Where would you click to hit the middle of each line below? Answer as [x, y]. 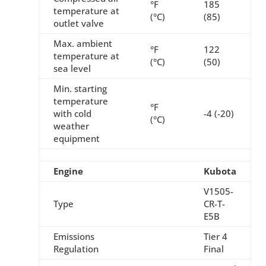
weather [71, 126]
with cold [72, 114]
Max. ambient [83, 44]
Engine [68, 171]
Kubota [220, 171]
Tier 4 [215, 237]
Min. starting [80, 89]
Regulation [76, 249]
